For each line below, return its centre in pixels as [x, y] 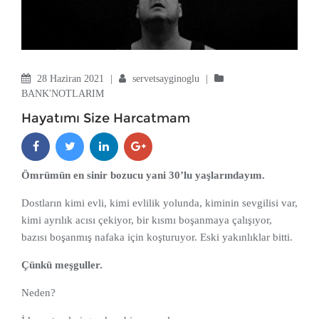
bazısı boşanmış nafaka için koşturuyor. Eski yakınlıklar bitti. [157, 237]
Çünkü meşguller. [62, 265]
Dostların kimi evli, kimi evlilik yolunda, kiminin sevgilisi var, [159, 203]
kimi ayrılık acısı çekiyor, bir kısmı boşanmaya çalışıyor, [147, 220]
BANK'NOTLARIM [63, 94]
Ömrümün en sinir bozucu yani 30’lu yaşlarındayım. [143, 176]
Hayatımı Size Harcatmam [106, 119]
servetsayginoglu [167, 79]
